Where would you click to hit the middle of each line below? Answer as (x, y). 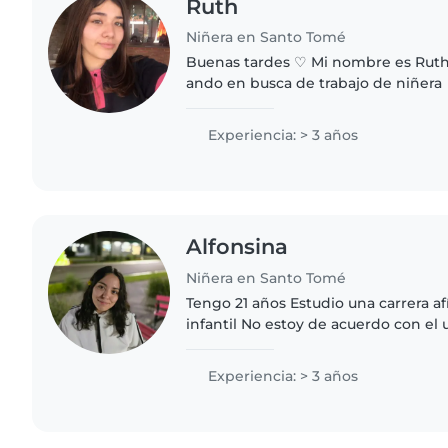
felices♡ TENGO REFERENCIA (291, 125)
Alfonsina (237, 247)
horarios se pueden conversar (293, 345)
